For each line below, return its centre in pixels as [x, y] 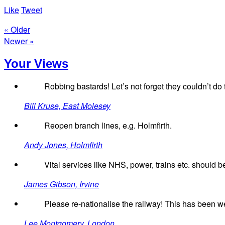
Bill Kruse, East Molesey [67, 106]
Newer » [19, 41]
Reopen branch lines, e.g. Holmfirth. [108, 126]
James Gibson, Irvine [62, 184]
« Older [17, 29]
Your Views [36, 63]
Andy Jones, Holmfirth [63, 145]
